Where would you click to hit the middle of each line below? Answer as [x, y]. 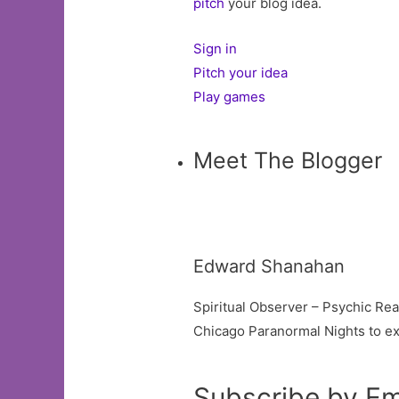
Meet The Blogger [288, 161]
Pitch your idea [241, 73]
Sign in [216, 49]
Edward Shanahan [269, 267]
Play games [230, 97]
